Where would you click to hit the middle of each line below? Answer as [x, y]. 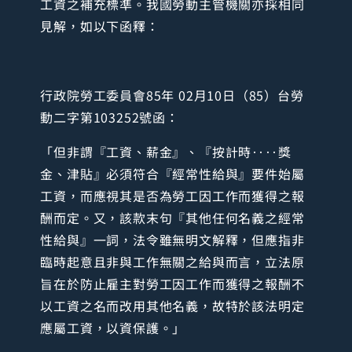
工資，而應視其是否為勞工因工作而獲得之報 [172, 196]
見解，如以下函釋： [100, 26]
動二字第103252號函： [110, 117]
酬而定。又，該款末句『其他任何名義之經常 [172, 218]
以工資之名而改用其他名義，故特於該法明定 [172, 306]
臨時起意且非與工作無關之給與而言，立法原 [172, 262]
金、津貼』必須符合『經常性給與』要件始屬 [172, 174]
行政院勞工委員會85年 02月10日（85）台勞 [172, 95]
